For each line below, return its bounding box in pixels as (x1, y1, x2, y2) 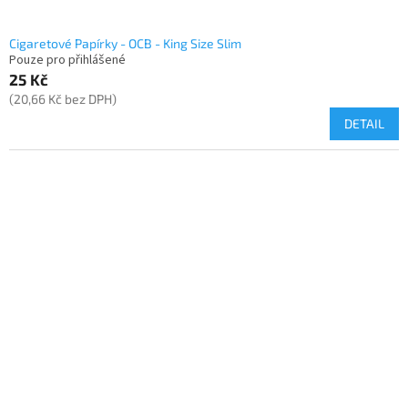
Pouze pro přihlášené (9, 51, 126, 70)
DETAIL (344, 116, 384, 132)
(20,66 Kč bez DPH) (9, 91, 117, 107)
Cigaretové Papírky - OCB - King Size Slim (9, 36, 241, 52)
